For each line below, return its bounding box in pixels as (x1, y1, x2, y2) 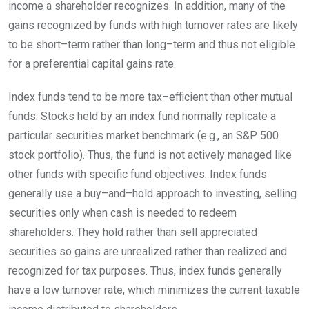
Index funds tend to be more (8, 90, 148, 103)
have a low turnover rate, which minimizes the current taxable (8, 283, 300, 297)
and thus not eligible (195, 37, 295, 51)
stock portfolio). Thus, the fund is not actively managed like (8, 148, 292, 161)
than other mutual (208, 90, 292, 103)
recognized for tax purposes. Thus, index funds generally (8, 263, 282, 277)
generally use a (8, 186, 84, 200)
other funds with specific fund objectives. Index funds (8, 167, 267, 181)
